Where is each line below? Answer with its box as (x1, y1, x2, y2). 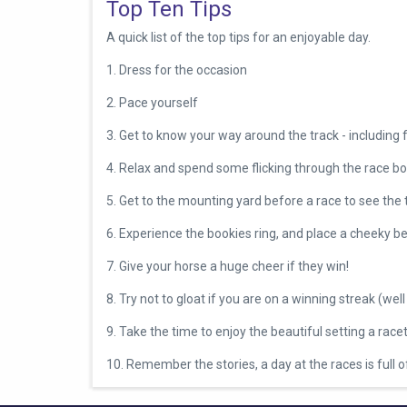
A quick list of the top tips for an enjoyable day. (106, 29, 371, 45)
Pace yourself (116, 94, 198, 110)
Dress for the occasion (119, 62, 247, 77)
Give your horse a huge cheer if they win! (119, 258, 349, 273)
